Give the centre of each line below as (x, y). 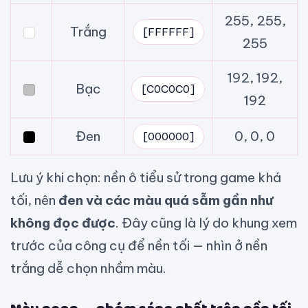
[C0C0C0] (168, 89)
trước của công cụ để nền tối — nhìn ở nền (139, 246)
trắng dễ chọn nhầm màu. (88, 268)
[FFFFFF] (168, 32)
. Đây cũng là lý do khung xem (206, 223)
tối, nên (34, 200)
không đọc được (63, 223)
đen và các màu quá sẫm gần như (166, 200)
